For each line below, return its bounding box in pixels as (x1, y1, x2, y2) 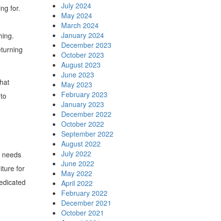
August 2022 (61, 139, 101, 148)
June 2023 (61, 70, 94, 79)
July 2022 (61, 148, 91, 158)
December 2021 (61, 198, 111, 208)
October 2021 (61, 208, 104, 218)
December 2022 (61, 109, 111, 119)
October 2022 (61, 119, 104, 129)
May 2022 (61, 168, 92, 178)
